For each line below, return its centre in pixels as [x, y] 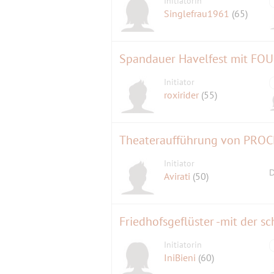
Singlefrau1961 [198, 14]
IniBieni [181, 258]
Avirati [179, 176]
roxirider [183, 95]
